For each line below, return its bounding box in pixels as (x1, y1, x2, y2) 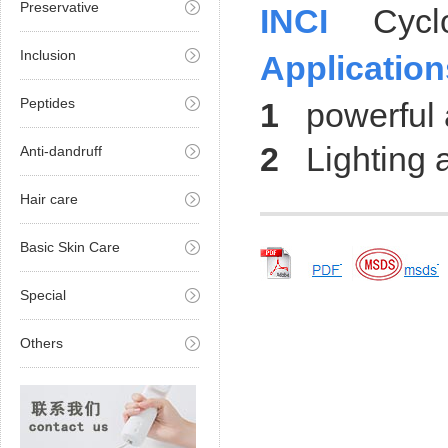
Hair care (20, 191, 78, 207)
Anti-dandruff (20, 143, 102, 159)
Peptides (20, 95, 75, 111)
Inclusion (20, 47, 76, 63)
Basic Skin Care (20, 239, 120, 255)
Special (20, 287, 66, 303)
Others (20, 335, 63, 351)
